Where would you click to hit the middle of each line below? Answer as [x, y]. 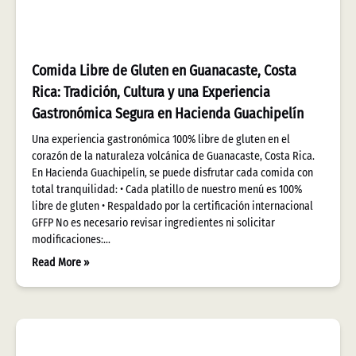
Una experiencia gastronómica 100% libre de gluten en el [161, 139]
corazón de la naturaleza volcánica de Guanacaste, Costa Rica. [173, 156]
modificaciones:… [71, 240]
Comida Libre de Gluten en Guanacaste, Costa [164, 71]
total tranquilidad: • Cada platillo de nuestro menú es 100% [167, 190]
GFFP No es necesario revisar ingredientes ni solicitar [153, 223]
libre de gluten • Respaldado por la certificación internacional [172, 206]
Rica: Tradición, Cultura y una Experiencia [151, 92]
